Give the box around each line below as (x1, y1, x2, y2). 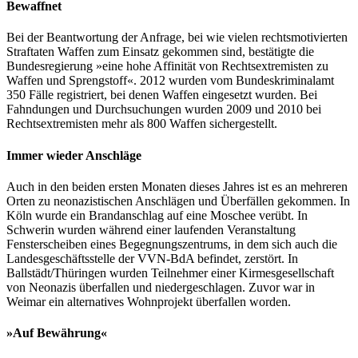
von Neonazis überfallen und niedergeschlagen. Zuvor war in (6, 280, 315, 294)
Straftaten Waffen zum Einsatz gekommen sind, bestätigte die (6, 45, 314, 59)
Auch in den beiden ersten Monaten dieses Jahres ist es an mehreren (6, 179, 348, 193)
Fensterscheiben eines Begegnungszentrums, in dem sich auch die (6, 237, 337, 251)
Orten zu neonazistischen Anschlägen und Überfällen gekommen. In (6, 193, 350, 208)
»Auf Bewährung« (6, 326, 107, 340)
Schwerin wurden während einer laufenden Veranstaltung (6, 222, 296, 237)
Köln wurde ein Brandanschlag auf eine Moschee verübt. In (6, 208, 308, 222)
